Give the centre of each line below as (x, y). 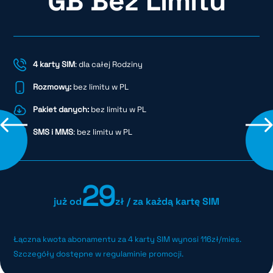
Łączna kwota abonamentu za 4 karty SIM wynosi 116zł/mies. (128, 239)
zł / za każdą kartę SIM (167, 201)
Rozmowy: (52, 87)
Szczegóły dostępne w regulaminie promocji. (99, 254)
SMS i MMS (53, 132)
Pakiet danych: (61, 109)
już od (68, 201)
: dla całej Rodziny (108, 64)
